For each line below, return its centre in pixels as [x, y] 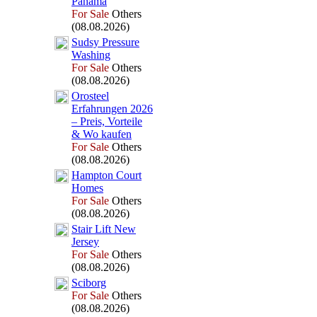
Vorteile [123, 121]
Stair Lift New [104, 229]
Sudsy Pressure [105, 42]
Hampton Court [106, 175]
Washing [91, 55]
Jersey [85, 242]
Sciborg [89, 283]
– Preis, [88, 121]
